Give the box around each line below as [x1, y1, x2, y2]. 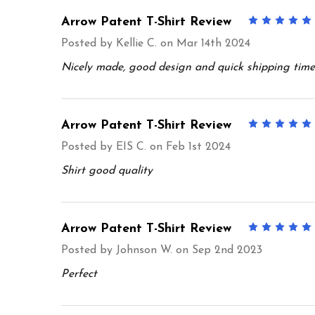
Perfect [61, 268, 97, 280]
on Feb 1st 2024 [146, 141, 231, 153]
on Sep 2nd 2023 [172, 244, 262, 256]
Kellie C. [116, 37, 157, 49]
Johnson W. [116, 244, 172, 256]
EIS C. [116, 141, 146, 153]
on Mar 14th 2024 [157, 37, 250, 49]
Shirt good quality [61, 165, 153, 176]
